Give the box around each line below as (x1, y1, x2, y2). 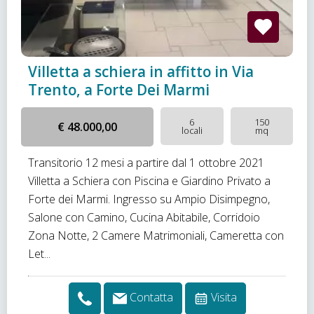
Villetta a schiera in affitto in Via (28, 62, 254, 81)
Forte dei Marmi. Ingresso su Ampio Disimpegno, (28, 191, 270, 207)
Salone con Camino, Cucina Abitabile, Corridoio (28, 210, 260, 225)
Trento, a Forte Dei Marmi (28, 80, 210, 100)
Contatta (129, 289, 173, 306)
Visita (210, 289, 237, 306)
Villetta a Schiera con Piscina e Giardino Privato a (28, 173, 271, 189)
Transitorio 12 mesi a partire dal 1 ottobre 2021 (28, 155, 264, 170)
